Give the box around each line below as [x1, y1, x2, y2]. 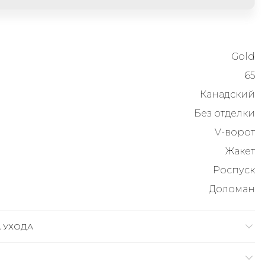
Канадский [200, 89, 255, 100]
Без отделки [194, 108, 255, 119]
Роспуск [213, 164, 255, 176]
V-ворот [215, 127, 255, 138]
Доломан [209, 183, 255, 195]
